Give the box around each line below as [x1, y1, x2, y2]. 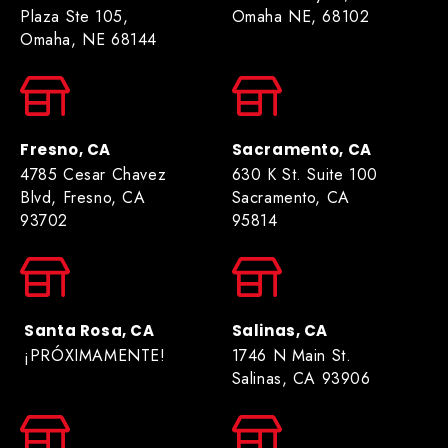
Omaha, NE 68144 [20, 27, 157, 51]
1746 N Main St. [231, 343, 352, 367]
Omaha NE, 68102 [231, 4, 370, 28]
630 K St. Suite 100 [231, 162, 378, 186]
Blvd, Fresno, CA [20, 185, 146, 209]
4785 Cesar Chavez [20, 162, 167, 186]
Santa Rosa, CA [24, 319, 155, 341]
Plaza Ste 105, [20, 4, 129, 28]
